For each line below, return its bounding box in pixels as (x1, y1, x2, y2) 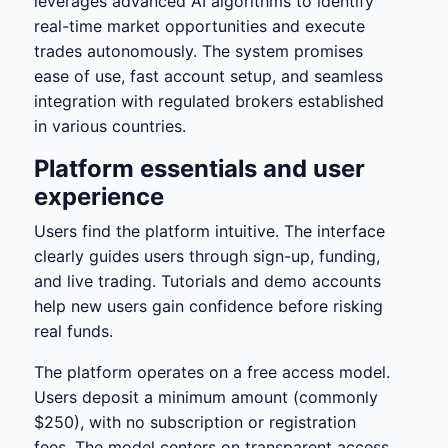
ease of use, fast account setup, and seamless (34, 66, 383, 86)
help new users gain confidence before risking (34, 296, 383, 316)
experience (34, 182, 164, 211)
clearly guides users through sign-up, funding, (34, 246, 380, 266)
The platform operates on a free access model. (34, 362, 390, 382)
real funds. (34, 321, 113, 341)
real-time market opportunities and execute (34, 16, 365, 36)
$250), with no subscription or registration (34, 412, 356, 432)
